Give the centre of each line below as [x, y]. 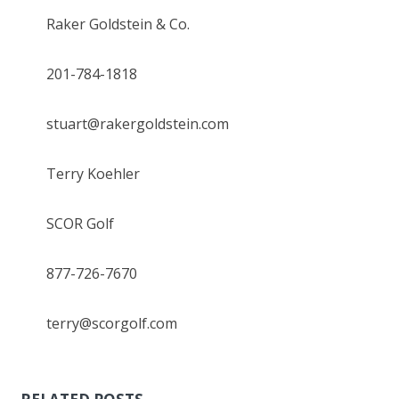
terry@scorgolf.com [112, 324]
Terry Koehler [94, 174]
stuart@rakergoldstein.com [138, 124]
